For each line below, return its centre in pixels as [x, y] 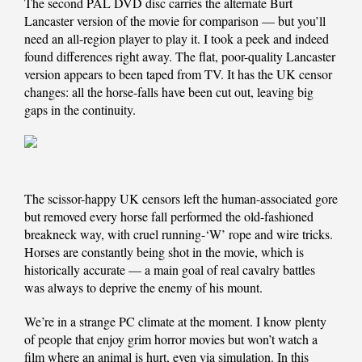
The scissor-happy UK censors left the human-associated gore [181, 199]
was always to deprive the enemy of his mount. [143, 288]
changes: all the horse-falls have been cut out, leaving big [169, 92]
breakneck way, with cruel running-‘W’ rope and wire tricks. [179, 234]
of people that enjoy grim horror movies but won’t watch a [171, 339]
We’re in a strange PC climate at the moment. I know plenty [175, 322]
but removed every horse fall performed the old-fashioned [169, 217]
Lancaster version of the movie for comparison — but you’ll [175, 21]
